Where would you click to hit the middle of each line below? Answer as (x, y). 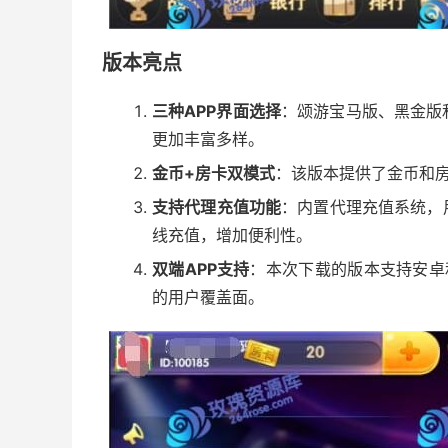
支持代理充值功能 (217, 207)
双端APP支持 (201, 269)
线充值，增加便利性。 (232, 235)
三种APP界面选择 (216, 111)
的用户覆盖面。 (208, 297)
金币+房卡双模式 (213, 173)
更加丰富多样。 (208, 139)
